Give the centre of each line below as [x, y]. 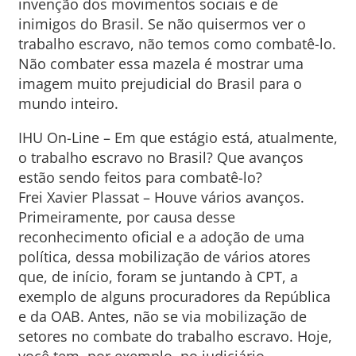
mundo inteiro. [68, 103]
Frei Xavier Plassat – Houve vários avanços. [161, 197]
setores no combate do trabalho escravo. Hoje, [175, 336]
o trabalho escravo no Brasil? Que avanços [161, 157]
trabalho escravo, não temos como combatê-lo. [177, 44]
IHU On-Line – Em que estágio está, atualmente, [178, 137]
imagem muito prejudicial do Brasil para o [160, 83]
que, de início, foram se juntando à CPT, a [158, 277]
